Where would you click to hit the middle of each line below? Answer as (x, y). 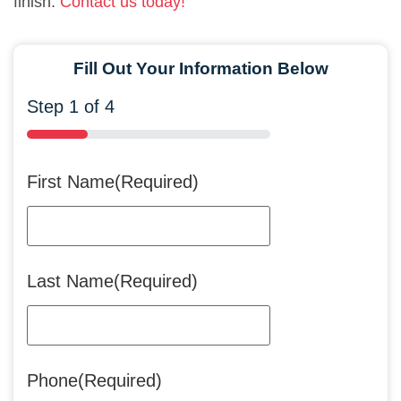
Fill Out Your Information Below (200, 69)
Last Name (70, 282)
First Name (71, 182)
